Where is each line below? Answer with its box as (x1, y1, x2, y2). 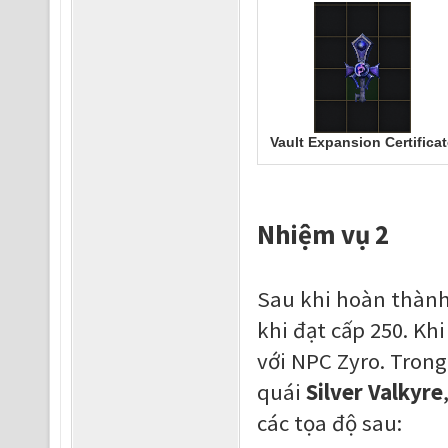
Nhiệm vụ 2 (256, 217, 389, 251)
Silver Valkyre (305, 378, 443, 406)
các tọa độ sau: (256, 409, 402, 437)
